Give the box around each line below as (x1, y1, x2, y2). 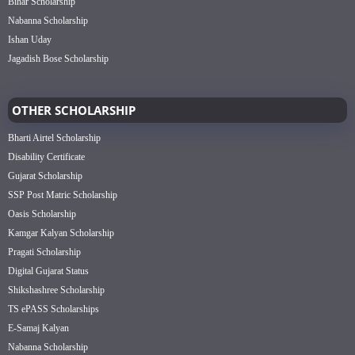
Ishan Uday (8, 33, 52, 45)
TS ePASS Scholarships (8, 303, 99, 315)
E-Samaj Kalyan (8, 322, 69, 334)
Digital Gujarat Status (8, 265, 89, 277)
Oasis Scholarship (8, 208, 76, 219)
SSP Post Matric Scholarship (8, 189, 117, 200)
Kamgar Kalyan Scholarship (8, 227, 114, 239)
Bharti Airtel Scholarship (8, 132, 101, 143)
